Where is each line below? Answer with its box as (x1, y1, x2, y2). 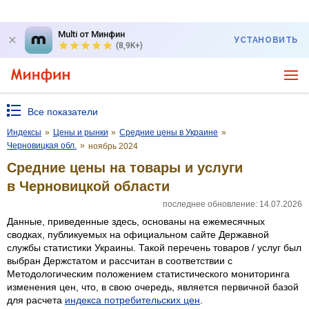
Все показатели (28, 106, 98, 117)
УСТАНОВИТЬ (234, 35, 298, 45)
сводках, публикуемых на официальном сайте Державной (7, 228, 269, 240)
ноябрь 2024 (88, 141, 138, 151)
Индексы (7, 128, 41, 137)
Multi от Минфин (58, 29, 125, 39)
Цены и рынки (52, 128, 108, 137)
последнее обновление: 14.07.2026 (163, 199, 302, 209)
